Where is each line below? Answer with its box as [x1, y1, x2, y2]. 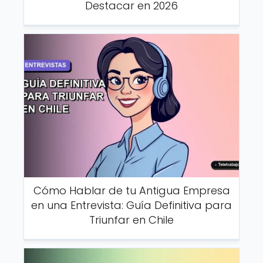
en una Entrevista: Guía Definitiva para [31, 198, 232, 213]
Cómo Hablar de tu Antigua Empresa [33, 183, 230, 198]
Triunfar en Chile [89, 213, 174, 228]
